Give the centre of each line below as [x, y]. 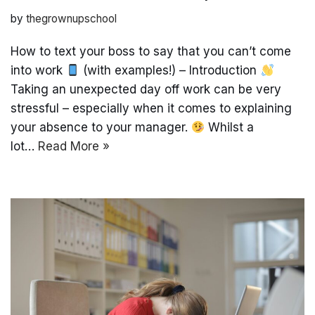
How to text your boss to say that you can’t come [151, 52]
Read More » [74, 147]
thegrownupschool [71, 19]
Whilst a [230, 128]
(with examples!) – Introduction [170, 71]
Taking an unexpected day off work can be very [146, 90]
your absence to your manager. [101, 128]
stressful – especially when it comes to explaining [151, 109]
